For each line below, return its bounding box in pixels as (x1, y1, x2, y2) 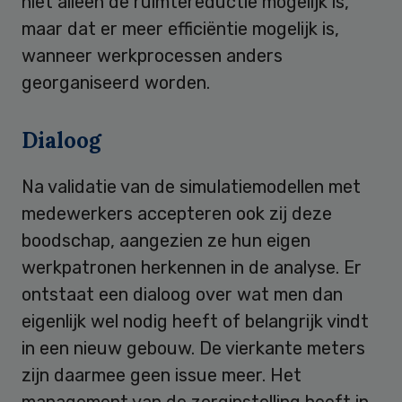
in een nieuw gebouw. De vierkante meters (22, 337, 365, 360)
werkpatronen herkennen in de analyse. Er (22, 257, 362, 279)
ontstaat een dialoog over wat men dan (22, 284, 343, 306)
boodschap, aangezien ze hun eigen (22, 230, 310, 252)
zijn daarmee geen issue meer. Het (22, 364, 301, 387)
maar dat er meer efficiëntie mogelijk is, (22, 18, 339, 40)
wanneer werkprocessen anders (22, 45, 283, 67)
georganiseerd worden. (22, 72, 210, 94)
